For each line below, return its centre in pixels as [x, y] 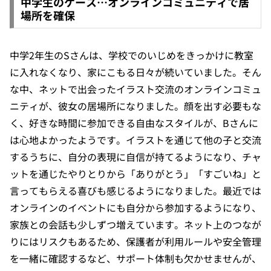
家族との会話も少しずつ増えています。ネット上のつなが [135, 224]
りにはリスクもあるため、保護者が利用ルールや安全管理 [135, 241]
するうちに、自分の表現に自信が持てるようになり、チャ [135, 156]
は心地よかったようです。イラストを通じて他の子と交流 [135, 139]
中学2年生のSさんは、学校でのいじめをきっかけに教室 [132, 55]
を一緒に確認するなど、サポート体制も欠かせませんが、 [135, 258]
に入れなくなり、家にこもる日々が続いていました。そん [135, 72]
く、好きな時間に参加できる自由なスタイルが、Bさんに [134, 122]
